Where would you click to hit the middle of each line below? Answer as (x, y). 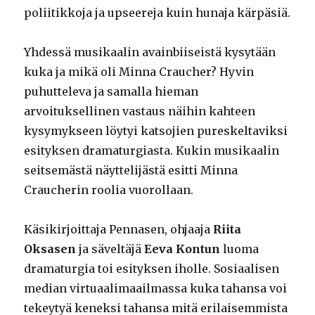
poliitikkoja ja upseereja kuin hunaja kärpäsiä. (157, 13)
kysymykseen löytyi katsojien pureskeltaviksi (156, 131)
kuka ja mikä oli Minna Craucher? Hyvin (139, 72)
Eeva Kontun (182, 249)
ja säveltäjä (110, 249)
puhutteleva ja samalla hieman (111, 92)
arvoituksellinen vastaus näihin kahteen (140, 111)
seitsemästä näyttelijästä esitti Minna (131, 171)
